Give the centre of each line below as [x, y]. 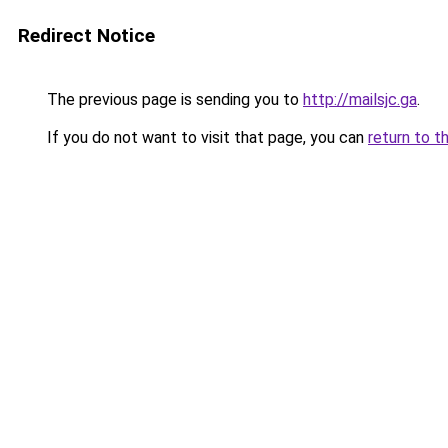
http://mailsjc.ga [360, 99]
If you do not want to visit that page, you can [205, 137]
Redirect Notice [86, 35]
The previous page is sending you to [173, 99]
